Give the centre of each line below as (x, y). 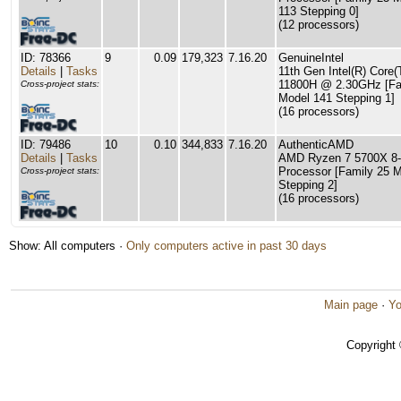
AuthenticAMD (316, 145)
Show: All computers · (68, 246)
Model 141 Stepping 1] (337, 98)
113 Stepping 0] (319, 11)
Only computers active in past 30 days (226, 246)
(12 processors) (319, 25)
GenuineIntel (311, 58)
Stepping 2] (308, 185)
